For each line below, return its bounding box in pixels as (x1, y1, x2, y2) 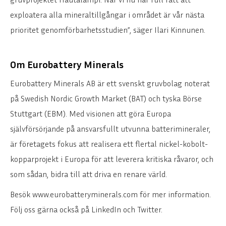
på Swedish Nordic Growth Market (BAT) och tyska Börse (10, 93, 202, 103)
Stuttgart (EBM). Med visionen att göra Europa (10, 108, 171, 119)
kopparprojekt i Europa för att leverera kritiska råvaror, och (10, 153, 213, 164)
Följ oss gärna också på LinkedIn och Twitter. (10, 204, 162, 214)
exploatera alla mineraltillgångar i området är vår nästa (10, 9, 204, 20)
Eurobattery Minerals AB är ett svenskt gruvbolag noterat (10, 78, 210, 88)
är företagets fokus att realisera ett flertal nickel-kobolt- (10, 138, 208, 149)
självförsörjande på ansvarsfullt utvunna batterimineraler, (10, 123, 210, 134)
